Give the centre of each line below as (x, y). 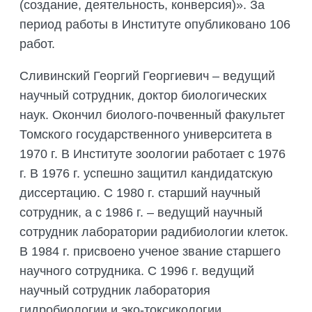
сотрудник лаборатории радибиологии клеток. (154, 232)
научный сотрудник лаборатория (115, 291)
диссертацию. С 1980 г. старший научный (140, 193)
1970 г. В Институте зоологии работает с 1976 (153, 154)
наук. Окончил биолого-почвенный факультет (152, 115)
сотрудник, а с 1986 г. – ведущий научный (141, 213)
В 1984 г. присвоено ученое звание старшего (150, 252)
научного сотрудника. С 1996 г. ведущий (137, 271)
